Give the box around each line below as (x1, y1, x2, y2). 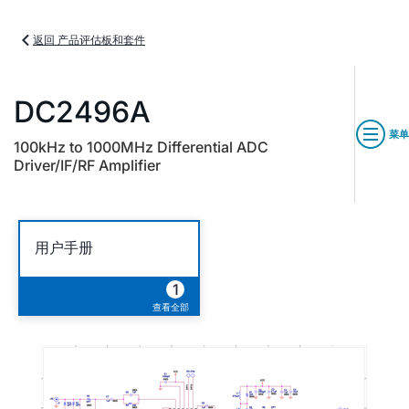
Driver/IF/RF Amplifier (14, 156, 161, 174)
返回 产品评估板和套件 (33, 33, 145, 47)
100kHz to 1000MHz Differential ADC (14, 138, 268, 156)
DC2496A (14, 94, 151, 130)
